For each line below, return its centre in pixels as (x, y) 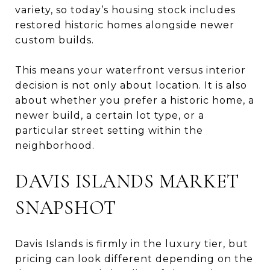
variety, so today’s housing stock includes (125, 10)
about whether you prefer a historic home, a (135, 100)
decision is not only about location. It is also (131, 85)
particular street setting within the (109, 130)
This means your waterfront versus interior (130, 70)
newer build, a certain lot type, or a (110, 115)
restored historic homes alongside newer (125, 25)
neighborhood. (55, 145)
